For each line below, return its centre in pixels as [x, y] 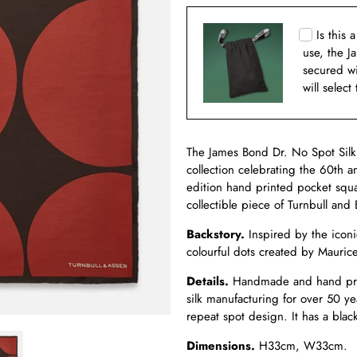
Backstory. [216, 235]
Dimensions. [221, 346]
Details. [208, 282]
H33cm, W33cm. [303, 346]
